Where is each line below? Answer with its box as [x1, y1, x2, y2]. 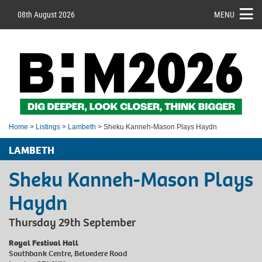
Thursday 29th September [9, 215, 136, 230]
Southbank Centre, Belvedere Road [9, 247, 127, 259]
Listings [36, 122, 60, 131]
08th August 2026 [18, 9, 75, 20]
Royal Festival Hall [9, 237, 78, 249]
